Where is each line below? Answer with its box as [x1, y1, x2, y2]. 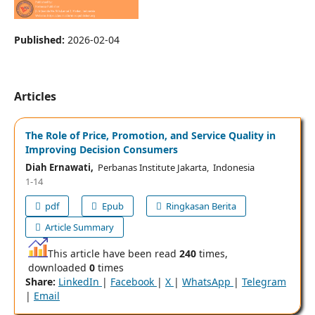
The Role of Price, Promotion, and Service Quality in [25, 129, 276, 143]
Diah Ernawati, [25, 161, 94, 174]
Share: [25, 275, 56, 289]
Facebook [110, 275, 157, 289]
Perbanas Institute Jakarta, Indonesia [93, 161, 255, 174]
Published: [13, 33, 67, 47]
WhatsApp [181, 275, 233, 289]
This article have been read [47, 247, 179, 261]
